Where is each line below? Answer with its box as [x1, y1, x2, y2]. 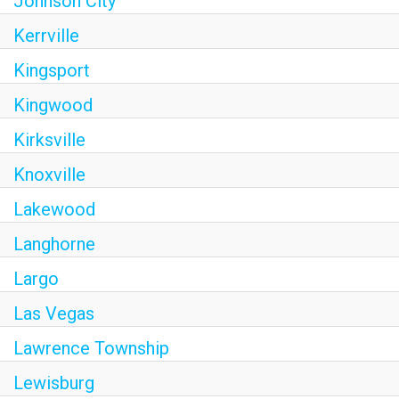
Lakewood [13, 199, 95, 220]
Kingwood [13, 94, 93, 116]
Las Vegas [13, 303, 94, 324]
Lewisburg [13, 372, 94, 394]
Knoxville [13, 164, 85, 185]
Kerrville [13, 25, 79, 46]
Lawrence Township [13, 338, 169, 359]
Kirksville [13, 129, 85, 151]
